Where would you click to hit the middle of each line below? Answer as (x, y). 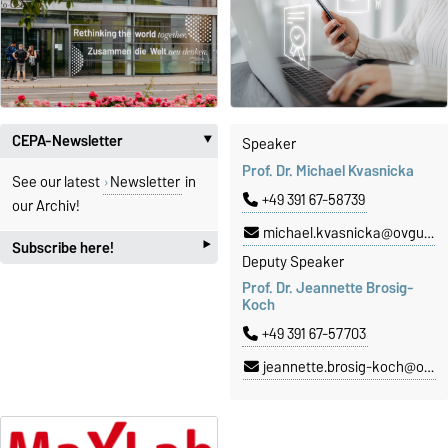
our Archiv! (46, 205)
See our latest (57, 181)
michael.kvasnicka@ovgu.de (343, 232)
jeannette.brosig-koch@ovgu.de (343, 367)
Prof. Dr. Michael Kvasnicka (328, 170)
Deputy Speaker (293, 261)
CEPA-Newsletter (67, 140)
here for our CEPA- (144, 289)
